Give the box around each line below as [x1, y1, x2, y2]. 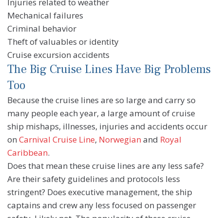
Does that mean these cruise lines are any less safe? [7, 160, 204, 172]
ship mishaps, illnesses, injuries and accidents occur [7, 121, 207, 132]
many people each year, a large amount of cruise [7, 108, 195, 119]
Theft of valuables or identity [7, 36, 119, 48]
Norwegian [99, 134, 141, 145]
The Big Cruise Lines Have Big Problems [7, 62, 211, 77]
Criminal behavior [7, 23, 76, 35]
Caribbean [7, 147, 48, 159]
